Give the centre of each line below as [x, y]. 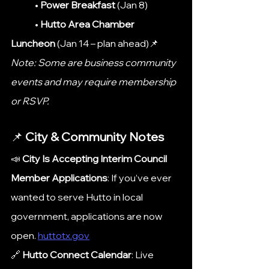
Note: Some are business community [94, 62]
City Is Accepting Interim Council [95, 158]
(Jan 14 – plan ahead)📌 [170, 43]
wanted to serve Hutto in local [78, 197]
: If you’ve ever [141, 177]
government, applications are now [87, 216]
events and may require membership [94, 81]
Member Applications [59, 177]
